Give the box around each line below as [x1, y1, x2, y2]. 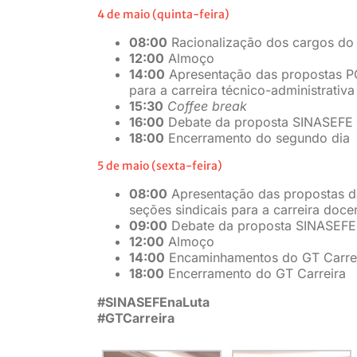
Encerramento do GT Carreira [163, 265, 346, 282]
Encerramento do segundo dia [163, 130, 350, 147]
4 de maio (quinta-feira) [96, 7, 229, 22]
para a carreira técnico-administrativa [128, 82, 355, 99]
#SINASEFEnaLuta [96, 294, 210, 311]
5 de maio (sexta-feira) [96, 159, 222, 174]
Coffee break [167, 98, 247, 115]
